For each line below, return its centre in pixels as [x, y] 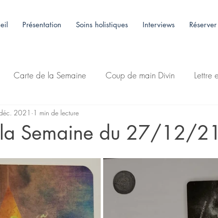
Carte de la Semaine [50, 75]
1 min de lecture [56, 113]
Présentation [42, 25]
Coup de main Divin [140, 75]
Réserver [203, 25]
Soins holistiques [102, 25]
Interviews [159, 25]
